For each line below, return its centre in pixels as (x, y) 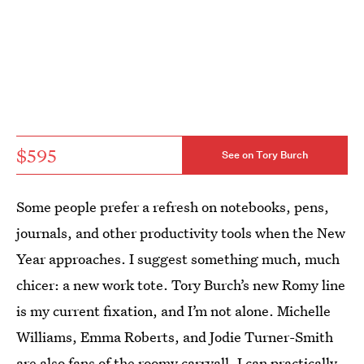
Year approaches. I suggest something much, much (178, 258)
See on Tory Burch (265, 155)
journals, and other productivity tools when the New (181, 232)
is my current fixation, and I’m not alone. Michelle (173, 310)
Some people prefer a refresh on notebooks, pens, (173, 206)
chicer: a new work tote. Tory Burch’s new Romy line (181, 284)
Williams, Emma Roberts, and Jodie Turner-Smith (175, 336)
